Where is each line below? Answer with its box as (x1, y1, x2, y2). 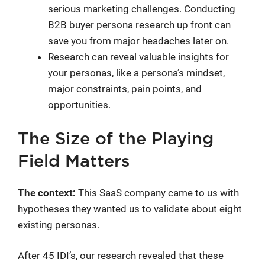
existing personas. (18, 218, 99, 231)
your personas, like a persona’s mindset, (48, 67, 225, 79)
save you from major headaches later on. (48, 35, 229, 47)
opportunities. (48, 99, 111, 111)
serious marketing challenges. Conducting (48, 3, 235, 15)
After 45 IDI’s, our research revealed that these (18, 250, 224, 262)
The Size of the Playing (18, 130, 214, 148)
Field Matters (18, 153, 130, 170)
